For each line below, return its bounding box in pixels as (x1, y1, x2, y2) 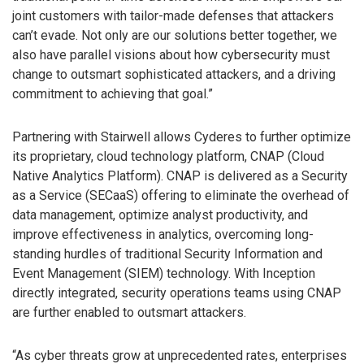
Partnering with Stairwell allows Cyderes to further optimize (12, 128, 351, 145)
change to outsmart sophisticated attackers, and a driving (12, 67, 336, 83)
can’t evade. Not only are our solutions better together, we (12, 28, 337, 44)
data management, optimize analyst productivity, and (12, 206, 308, 223)
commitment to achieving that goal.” (12, 86, 213, 102)
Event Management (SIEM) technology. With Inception (12, 265, 315, 281)
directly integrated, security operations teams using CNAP (12, 284, 341, 301)
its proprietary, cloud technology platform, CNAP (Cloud (12, 148, 324, 164)
